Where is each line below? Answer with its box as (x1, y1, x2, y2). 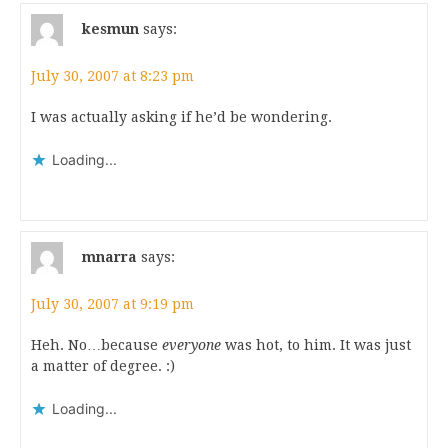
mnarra (82, 248, 137, 265)
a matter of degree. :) (31, 358, 175, 374)
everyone (162, 337, 221, 353)
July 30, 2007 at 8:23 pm (31, 68, 194, 84)
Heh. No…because (31, 337, 162, 353)
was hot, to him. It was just (221, 337, 411, 353)
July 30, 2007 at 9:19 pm (31, 296, 194, 312)
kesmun (82, 20, 139, 37)
